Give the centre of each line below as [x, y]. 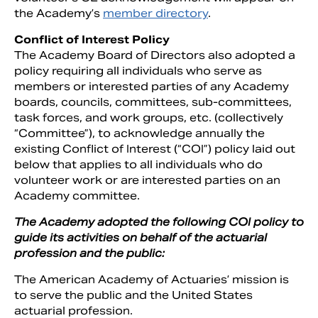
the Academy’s [59, 13]
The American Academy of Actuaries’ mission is [152, 279]
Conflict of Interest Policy [92, 39]
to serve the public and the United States [133, 295]
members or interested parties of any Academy [152, 86]
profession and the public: [89, 253]
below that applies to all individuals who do [138, 164]
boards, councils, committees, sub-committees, [153, 102]
